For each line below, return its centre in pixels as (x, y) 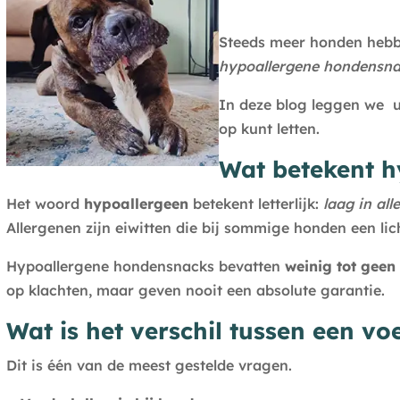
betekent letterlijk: (255, 204)
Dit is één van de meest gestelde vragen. (149, 366)
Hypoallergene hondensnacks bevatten (145, 267)
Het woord (45, 204)
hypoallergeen (136, 204)
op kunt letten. (269, 129)
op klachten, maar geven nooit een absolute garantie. (195, 291)
